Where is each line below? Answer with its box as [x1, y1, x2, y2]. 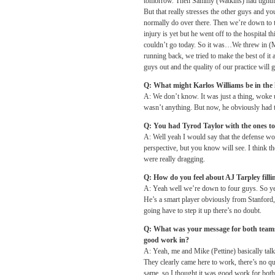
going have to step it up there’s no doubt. [144, 206, 261, 215]
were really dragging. [144, 155, 205, 163]
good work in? [144, 236, 189, 244]
